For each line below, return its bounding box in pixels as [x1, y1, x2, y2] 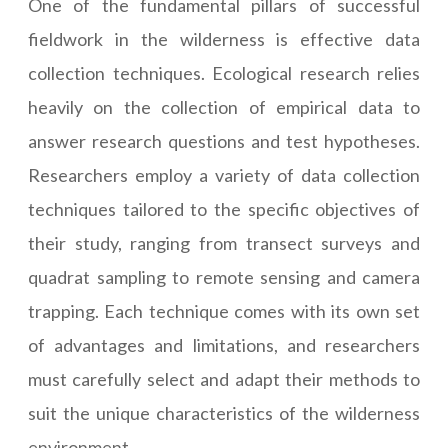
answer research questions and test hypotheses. [28, 130, 420, 153]
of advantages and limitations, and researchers [28, 334, 420, 357]
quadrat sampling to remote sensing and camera [28, 266, 420, 289]
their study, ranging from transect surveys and [28, 232, 420, 255]
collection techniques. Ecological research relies [28, 62, 420, 85]
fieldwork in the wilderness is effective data [28, 28, 420, 51]
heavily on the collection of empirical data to [28, 96, 420, 119]
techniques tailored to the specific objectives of [28, 198, 420, 221]
